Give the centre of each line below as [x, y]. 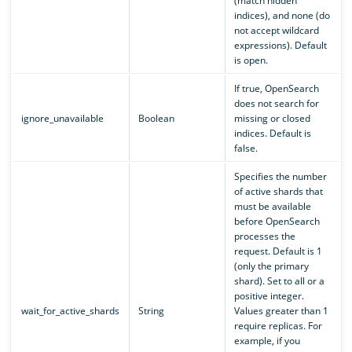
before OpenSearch [277, 222]
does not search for [276, 104]
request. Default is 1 [278, 251]
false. [246, 148]
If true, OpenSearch [276, 89]
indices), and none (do [282, 16]
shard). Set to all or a [279, 281]
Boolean [156, 119]
